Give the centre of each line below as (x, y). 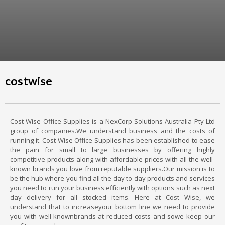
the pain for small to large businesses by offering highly (113, 150)
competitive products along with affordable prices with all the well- (113, 159)
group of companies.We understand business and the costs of (113, 131)
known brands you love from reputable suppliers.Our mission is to (113, 169)
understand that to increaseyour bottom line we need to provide (113, 207)
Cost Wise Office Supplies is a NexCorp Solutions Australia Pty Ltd (113, 121)
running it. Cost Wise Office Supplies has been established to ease (113, 140)
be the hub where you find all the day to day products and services (113, 178)
